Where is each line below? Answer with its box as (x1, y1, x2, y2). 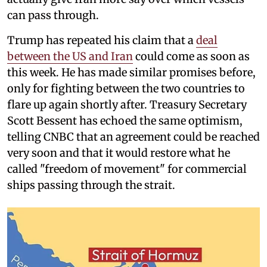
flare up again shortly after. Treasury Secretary (7, 97, 247, 111)
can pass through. (7, 8, 99, 22)
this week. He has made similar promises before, (7, 65, 256, 79)
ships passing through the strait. (7, 178, 175, 192)
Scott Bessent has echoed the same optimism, (7, 113, 243, 128)
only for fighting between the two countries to (7, 81, 245, 95)
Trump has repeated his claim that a (7, 33, 196, 47)
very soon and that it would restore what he (7, 145, 230, 160)
